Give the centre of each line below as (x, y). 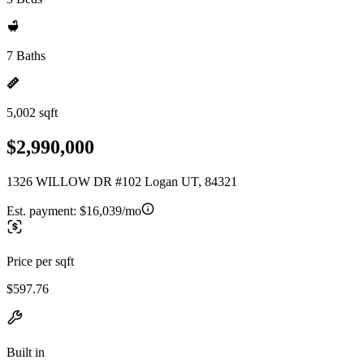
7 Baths (26, 56)
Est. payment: (43, 210)
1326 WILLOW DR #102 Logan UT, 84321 (122, 181)
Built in (26, 352)
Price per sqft (40, 261)
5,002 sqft (32, 113)
